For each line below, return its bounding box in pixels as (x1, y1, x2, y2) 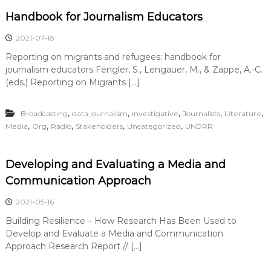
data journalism (71, 109, 128, 118)
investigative (131, 109, 178, 118)
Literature (224, 109, 261, 118)
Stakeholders (75, 122, 123, 131)
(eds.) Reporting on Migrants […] (5, 77, 140, 88)
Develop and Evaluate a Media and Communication (5, 228, 223, 239)
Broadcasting (20, 109, 68, 118)
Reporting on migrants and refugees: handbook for (5, 51, 221, 62)
